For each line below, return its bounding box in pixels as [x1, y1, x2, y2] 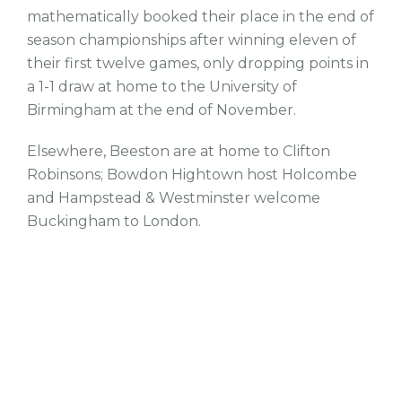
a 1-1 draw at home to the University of [27, 78, 297, 95]
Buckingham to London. [27, 213, 201, 230]
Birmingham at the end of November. [27, 101, 296, 118]
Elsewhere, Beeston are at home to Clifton [27, 143, 330, 160]
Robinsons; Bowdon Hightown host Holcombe [27, 166, 357, 183]
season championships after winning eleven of [27, 31, 356, 48]
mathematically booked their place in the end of [27, 8, 374, 25]
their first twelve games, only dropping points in [27, 55, 369, 72]
